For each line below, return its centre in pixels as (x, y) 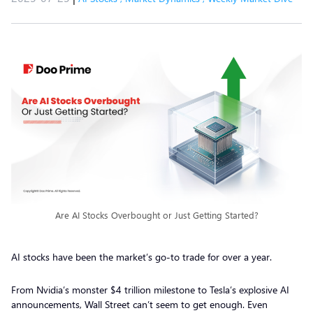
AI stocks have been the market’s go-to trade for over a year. (143, 257)
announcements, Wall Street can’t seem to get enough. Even (139, 305)
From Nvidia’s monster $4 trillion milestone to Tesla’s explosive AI (150, 290)
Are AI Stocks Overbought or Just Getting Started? (156, 215)
